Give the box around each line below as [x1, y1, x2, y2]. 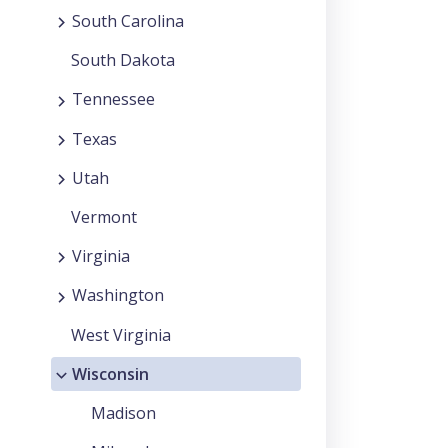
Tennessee [72, 88, 155, 111]
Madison [91, 401, 156, 424]
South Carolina [72, 10, 184, 33]
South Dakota [71, 49, 175, 72]
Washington [72, 284, 164, 307]
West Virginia [71, 323, 171, 346]
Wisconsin [72, 362, 149, 385]
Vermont [71, 206, 137, 229]
